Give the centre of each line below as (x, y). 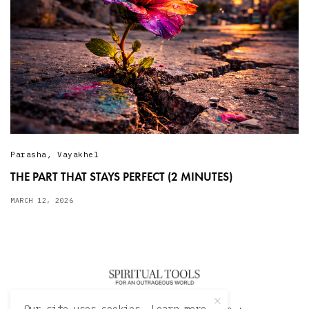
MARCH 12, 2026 (42, 200)
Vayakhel (78, 154)
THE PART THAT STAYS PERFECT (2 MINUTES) (121, 176)
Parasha (29, 154)
